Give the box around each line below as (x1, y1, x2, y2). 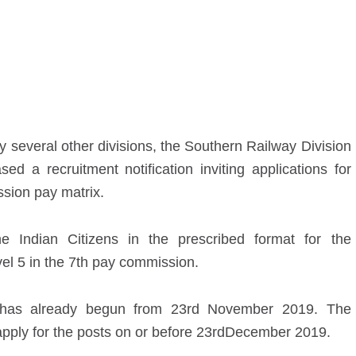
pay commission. (87, 254, 199, 270)
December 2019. (224, 324, 331, 340)
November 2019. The (199, 301, 351, 317)
